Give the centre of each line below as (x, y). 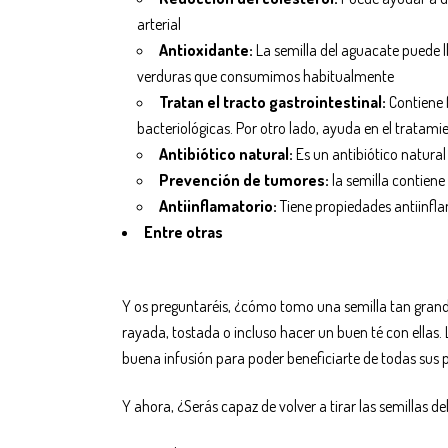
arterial (159, 24)
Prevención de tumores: (244, 180)
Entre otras (183, 232)
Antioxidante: (206, 50)
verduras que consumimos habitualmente (265, 76)
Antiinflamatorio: (218, 206)
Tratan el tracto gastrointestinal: (272, 102)
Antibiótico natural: (226, 154)
